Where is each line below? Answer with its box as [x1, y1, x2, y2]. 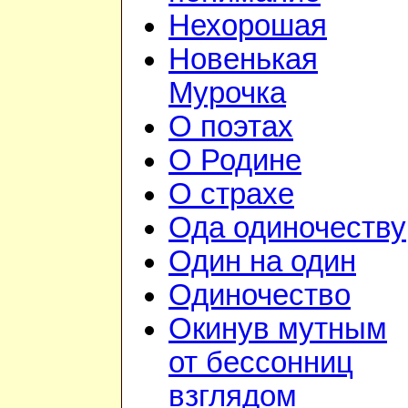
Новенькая [168, 43, 318, 76]
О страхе [168, 178, 294, 211]
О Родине [168, 144, 301, 178]
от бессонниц [168, 346, 353, 380]
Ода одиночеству [168, 211, 406, 245]
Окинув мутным [168, 312, 387, 346]
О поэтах [168, 110, 293, 144]
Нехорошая [168, 9, 327, 43]
